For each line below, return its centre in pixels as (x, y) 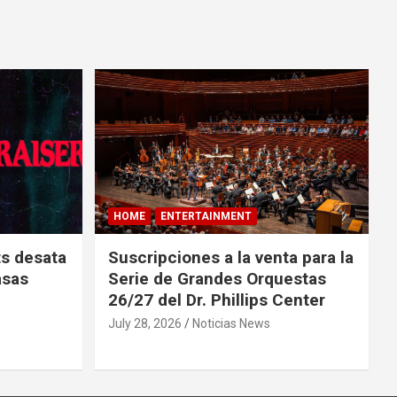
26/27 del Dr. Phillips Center (216, 300)
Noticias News (231, 323)
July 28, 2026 (144, 323)
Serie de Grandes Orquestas (217, 278)
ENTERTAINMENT (206, 216)
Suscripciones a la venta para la (230, 257)
